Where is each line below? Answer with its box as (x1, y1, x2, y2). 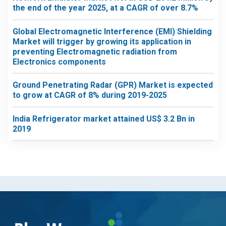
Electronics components (13, 56, 106, 67)
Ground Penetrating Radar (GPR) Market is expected (13, 80, 213, 90)
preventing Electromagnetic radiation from (13, 46, 177, 56)
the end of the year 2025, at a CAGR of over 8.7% (13, 3, 198, 13)
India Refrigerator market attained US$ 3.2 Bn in (13, 114, 195, 124)
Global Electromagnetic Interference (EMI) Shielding (13, 26, 212, 36)
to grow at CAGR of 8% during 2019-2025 (13, 90, 167, 100)
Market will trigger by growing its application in (13, 36, 191, 46)
